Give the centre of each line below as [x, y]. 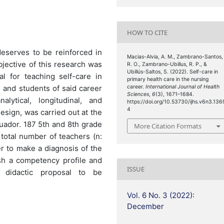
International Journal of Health [183, 87]
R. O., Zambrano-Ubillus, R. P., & [167, 64]
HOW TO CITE [147, 32]
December [146, 206]
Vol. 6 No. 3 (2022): [161, 195]
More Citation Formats [168, 126]
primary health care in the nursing [168, 79]
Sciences [138, 94]
